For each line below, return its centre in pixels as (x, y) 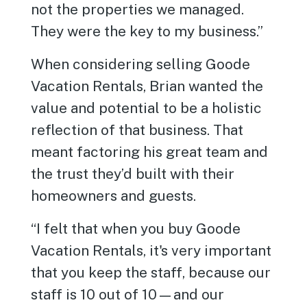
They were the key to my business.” (147, 31)
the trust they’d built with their (133, 174)
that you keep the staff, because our (151, 272)
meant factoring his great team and (150, 152)
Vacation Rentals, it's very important (151, 250)
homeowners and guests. (114, 196)
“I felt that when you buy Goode (136, 229)
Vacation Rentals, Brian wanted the (147, 86)
